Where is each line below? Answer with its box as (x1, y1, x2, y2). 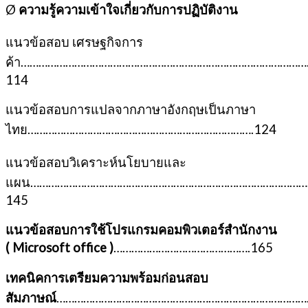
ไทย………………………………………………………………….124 (5, 122, 276, 137)
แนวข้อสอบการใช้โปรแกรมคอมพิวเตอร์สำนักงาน (5, 222, 277, 238)
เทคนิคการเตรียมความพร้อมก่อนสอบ (5, 269, 208, 285)
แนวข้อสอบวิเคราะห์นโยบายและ (5, 154, 186, 170)
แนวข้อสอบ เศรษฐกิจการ (5, 34, 143, 50)
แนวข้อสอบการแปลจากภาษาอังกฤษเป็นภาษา (5, 102, 256, 118)
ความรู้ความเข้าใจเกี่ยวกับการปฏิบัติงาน (19, 1, 238, 17)
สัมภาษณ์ (5, 289, 56, 305)
